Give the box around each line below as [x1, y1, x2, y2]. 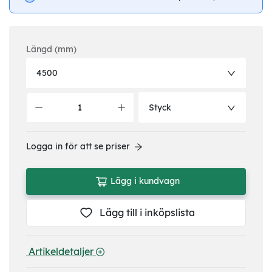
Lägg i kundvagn [110, 175, 180, 187]
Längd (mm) [26, 43, 76, 55]
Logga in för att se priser [26, 141, 130, 152]
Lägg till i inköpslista [99, 206, 195, 219]
